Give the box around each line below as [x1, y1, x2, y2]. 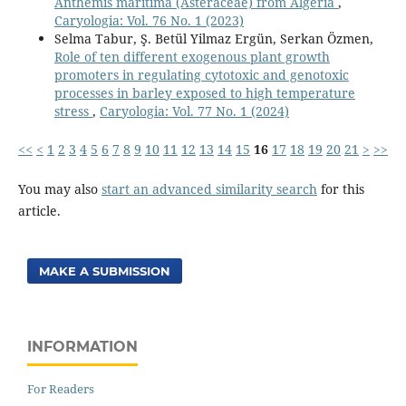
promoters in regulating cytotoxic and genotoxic [53, 65, 349, 83]
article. [17, 201, 61, 219]
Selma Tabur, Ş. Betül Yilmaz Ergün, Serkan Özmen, [53, 29, 373, 47]
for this [316, 179, 364, 198]
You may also [17, 179, 101, 198]
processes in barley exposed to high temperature [53, 83, 355, 101]
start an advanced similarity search [101, 179, 317, 198]
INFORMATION [27, 337, 138, 355]
